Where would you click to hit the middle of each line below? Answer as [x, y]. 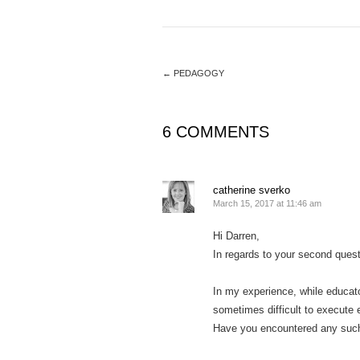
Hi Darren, [236, 236]
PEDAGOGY [198, 73]
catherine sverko [252, 190]
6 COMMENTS [216, 132]
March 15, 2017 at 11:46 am [267, 203]
